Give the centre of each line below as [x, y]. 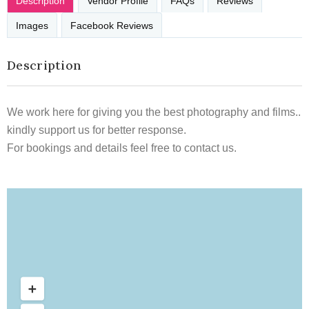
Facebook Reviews [112, 25]
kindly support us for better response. [97, 130]
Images [32, 25]
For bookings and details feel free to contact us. [122, 148]
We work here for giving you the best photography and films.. [154, 112]
